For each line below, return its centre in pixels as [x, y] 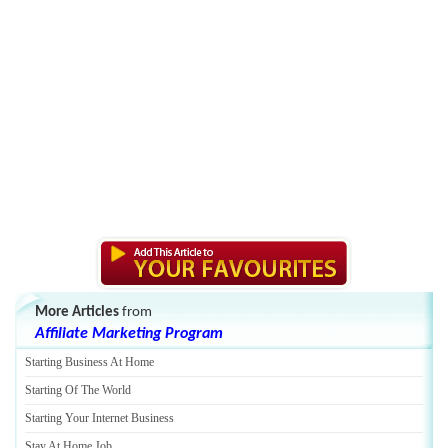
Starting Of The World [78, 390]
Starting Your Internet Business [99, 418]
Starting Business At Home [89, 362]
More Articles [77, 312]
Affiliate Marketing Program [129, 334]
